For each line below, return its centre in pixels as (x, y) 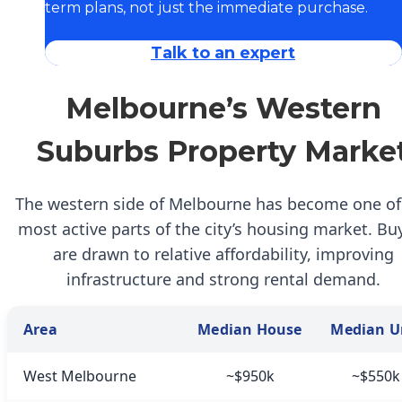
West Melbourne (80, 376)
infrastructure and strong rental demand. (223, 279)
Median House (250, 329)
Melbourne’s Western (223, 108)
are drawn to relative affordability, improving (223, 253)
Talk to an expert (223, 52)
